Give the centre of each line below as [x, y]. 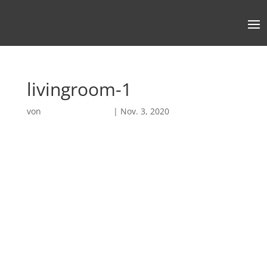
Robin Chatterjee [77, 111]
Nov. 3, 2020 [145, 111]
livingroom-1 [79, 89]
